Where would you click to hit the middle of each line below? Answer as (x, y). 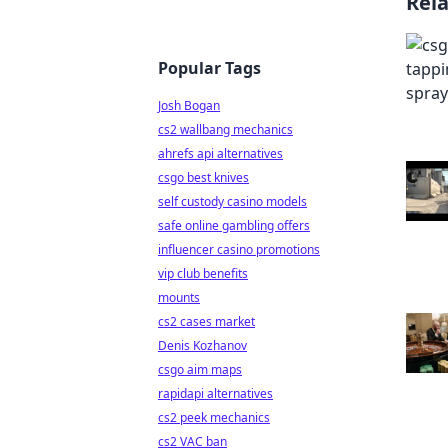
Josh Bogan (189, 105)
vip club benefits (203, 273)
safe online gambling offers (234, 225)
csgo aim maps (200, 369)
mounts (179, 297)
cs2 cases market (206, 321)
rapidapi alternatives (215, 393)
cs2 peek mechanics (214, 417)
